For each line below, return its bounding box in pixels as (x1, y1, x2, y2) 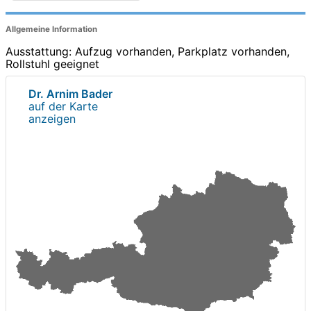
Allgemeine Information (6, 24, 97, 35)
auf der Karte (28, 99, 98, 113)
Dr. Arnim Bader (28, 86, 112, 101)
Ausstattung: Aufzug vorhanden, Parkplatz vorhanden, (6, 44, 289, 58)
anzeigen (28, 111, 76, 126)
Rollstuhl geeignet (6, 56, 99, 71)
